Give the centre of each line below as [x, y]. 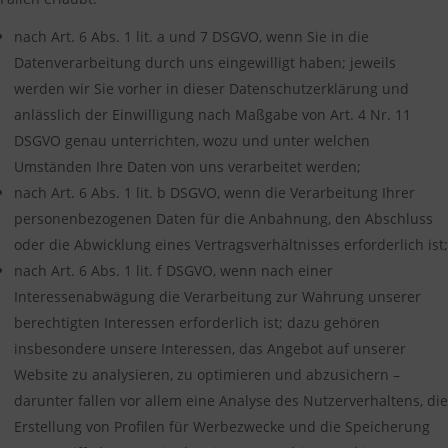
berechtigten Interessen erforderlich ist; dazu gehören [197, 322]
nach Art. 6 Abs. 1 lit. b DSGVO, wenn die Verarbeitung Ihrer [214, 192]
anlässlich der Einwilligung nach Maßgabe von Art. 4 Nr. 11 [212, 114]
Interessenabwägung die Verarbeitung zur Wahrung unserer [217, 296]
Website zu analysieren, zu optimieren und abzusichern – [207, 374]
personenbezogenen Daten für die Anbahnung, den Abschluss [223, 218]
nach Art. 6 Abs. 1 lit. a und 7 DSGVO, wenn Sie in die [191, 36]
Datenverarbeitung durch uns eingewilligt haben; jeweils [205, 62]
